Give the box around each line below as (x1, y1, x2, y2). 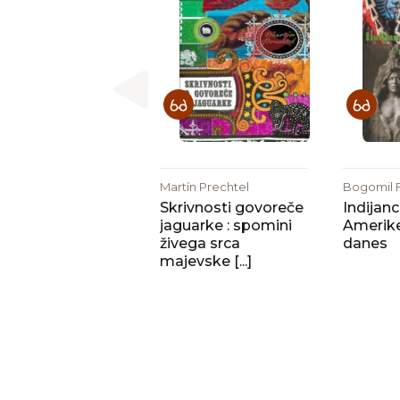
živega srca (160, 235, 240, 252)
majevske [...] (160, 253, 252, 270)
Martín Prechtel (160, 179, 249, 194)
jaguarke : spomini (160, 217, 292, 234)
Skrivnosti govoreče (160, 199, 304, 216)
